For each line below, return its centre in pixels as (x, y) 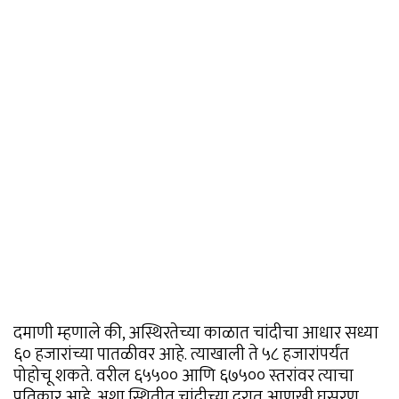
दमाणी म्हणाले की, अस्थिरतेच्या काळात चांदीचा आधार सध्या (196, 333)
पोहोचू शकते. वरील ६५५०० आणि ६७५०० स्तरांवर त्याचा (183, 375)
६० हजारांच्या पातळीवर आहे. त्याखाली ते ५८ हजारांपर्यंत (181, 354)
